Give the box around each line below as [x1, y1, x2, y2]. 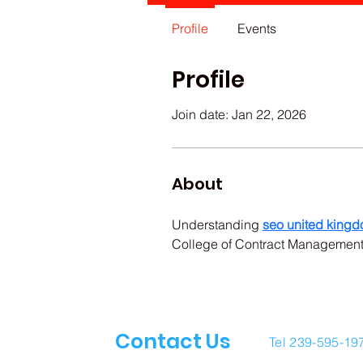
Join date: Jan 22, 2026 [172, 106, 306, 122]
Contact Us [115, 327, 236, 356]
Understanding [172, 216, 263, 233]
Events [237, 20, 276, 36]
